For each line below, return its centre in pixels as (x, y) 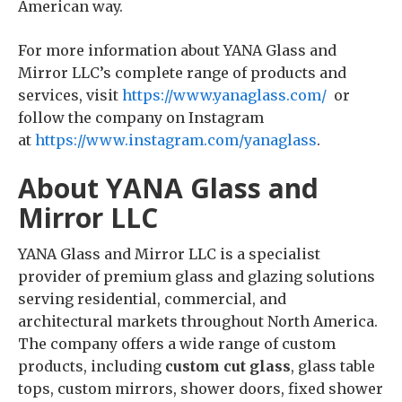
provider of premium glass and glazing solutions (197, 276)
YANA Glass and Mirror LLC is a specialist (169, 254)
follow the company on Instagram (141, 118)
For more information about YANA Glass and (177, 50)
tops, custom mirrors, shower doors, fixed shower (201, 389)
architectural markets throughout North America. (198, 321)
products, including (92, 366)
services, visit (70, 95)
